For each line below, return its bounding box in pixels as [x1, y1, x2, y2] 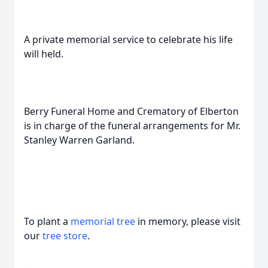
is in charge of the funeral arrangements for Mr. [24, 119, 240, 132]
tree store [42, 229, 87, 242]
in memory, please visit [135, 215, 240, 228]
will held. [24, 47, 63, 60]
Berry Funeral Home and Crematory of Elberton [24, 105, 239, 118]
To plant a [24, 215, 71, 228]
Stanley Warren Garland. [24, 133, 135, 147]
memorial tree [71, 215, 135, 228]
